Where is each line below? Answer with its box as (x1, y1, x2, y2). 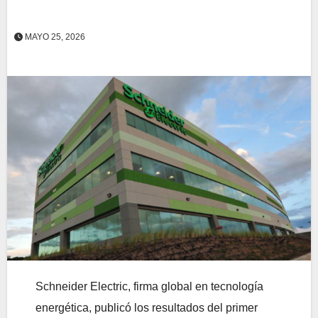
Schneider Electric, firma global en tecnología (35, 280, 263, 293)
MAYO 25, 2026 (23, 31, 85, 42)
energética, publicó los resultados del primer (35, 302, 258, 314)
